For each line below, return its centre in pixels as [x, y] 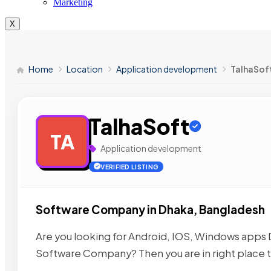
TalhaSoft [139, 126]
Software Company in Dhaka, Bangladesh [150, 210]
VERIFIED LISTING [130, 167]
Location [85, 69]
